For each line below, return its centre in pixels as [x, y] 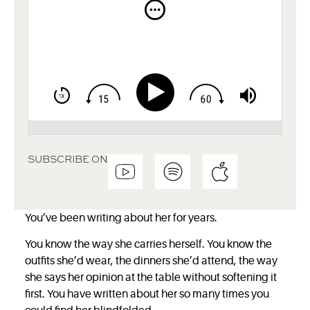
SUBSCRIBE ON [68, 159]
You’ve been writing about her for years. [121, 218]
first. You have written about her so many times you [147, 294]
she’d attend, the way [225, 261]
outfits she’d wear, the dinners [99, 261]
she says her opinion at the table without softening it [151, 278]
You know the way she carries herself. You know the [149, 245]
